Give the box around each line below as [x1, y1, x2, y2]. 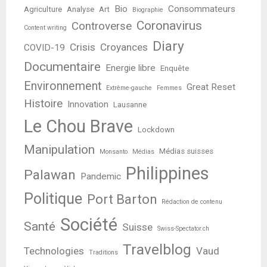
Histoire [24, 97, 63, 111]
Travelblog [123, 241, 191, 259]
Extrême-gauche [106, 84, 152, 92]
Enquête [160, 64, 189, 73]
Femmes [157, 84, 182, 92]
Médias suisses [159, 147, 213, 156]
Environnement [24, 79, 101, 94]
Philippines [126, 163, 209, 184]
